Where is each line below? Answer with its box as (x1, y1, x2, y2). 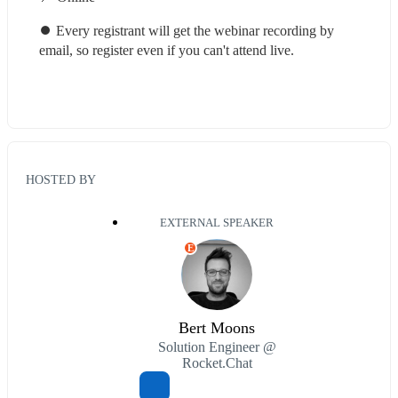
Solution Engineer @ (157, 339, 276, 355)
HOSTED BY (26, 172, 96, 187)
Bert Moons (179, 319, 255, 338)
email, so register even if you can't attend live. (39, 43, 294, 59)
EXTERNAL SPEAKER (160, 217, 274, 230)
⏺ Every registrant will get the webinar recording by (39, 23, 334, 39)
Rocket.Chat (181, 355, 252, 371)
